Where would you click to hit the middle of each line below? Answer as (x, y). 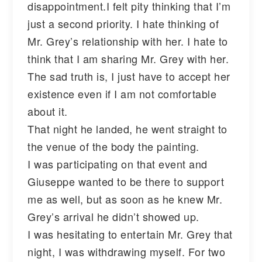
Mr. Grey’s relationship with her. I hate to (128, 41)
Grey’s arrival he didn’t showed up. (113, 216)
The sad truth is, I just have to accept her (129, 76)
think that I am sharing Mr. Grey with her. (128, 58)
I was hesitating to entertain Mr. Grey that (130, 234)
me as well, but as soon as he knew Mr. (125, 199)
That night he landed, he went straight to (127, 128)
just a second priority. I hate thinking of (123, 23)
